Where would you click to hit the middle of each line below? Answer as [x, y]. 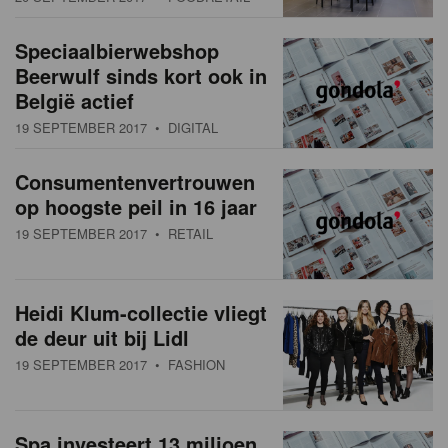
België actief [74, 101]
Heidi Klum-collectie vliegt [141, 313]
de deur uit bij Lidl [102, 338]
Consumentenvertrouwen [135, 182]
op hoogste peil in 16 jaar [136, 207]
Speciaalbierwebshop [117, 51]
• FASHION [186, 365]
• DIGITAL [182, 128]
